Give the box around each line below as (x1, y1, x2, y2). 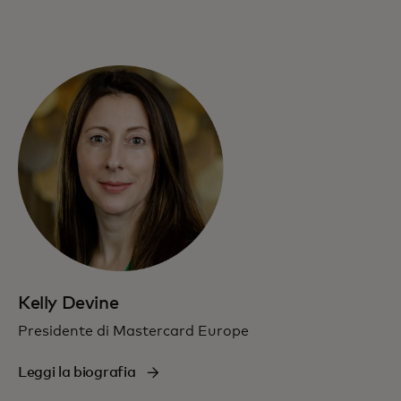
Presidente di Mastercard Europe (18, 323, 249, 338)
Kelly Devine (18, 294, 119, 312)
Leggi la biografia (18, 364, 136, 380)
